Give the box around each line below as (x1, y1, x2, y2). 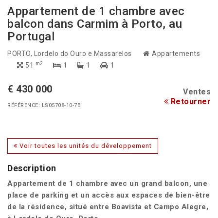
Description (7, 163, 56, 174)
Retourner (168, 97, 211, 107)
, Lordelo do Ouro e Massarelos (30, 50, 133, 58)
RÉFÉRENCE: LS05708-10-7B (7, 102, 81, 109)
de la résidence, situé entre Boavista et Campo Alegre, (7, 202, 208, 212)
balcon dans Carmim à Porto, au (7, 17, 182, 31)
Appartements (150, 50, 200, 58)
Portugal (7, 30, 54, 44)
